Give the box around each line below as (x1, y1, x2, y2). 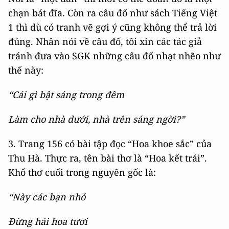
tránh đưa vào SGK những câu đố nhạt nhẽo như (8, 50, 221, 62)
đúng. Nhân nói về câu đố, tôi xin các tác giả (8, 35, 202, 48)
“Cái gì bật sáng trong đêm (8, 88, 124, 101)
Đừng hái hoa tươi (8, 215, 87, 228)
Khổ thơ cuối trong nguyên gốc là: (8, 166, 156, 179)
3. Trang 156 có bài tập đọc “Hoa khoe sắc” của (8, 138, 212, 150)
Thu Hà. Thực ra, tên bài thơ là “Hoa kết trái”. (8, 152, 207, 165)
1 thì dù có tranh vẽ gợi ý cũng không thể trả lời (8, 21, 217, 34)
